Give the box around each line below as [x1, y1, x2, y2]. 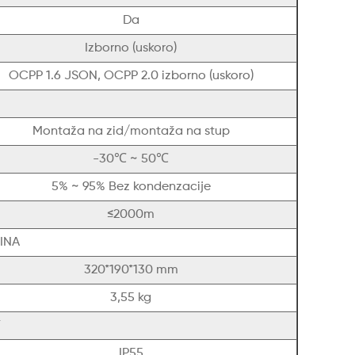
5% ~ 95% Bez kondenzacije [51, 181, 211, 194]
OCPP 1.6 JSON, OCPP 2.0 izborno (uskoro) [8, 70, 254, 83]
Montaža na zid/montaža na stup [32, 125, 230, 139]
